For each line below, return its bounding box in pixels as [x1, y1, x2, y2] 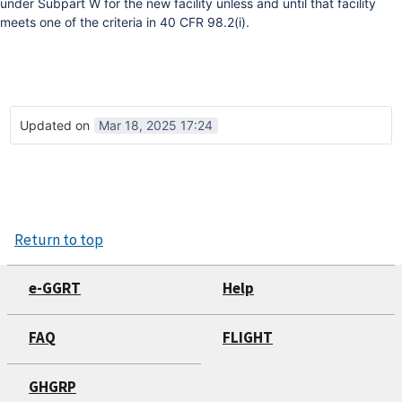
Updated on [20, 117, 93, 133]
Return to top [14, 229, 103, 249]
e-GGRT [29, 277, 81, 298]
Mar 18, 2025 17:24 [99, 117, 213, 133]
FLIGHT [223, 328, 273, 348]
